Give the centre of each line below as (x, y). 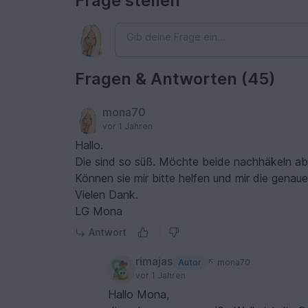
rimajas (154, 262)
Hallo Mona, (139, 295)
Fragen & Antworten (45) (175, 79)
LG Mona (99, 211)
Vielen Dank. (107, 195)
